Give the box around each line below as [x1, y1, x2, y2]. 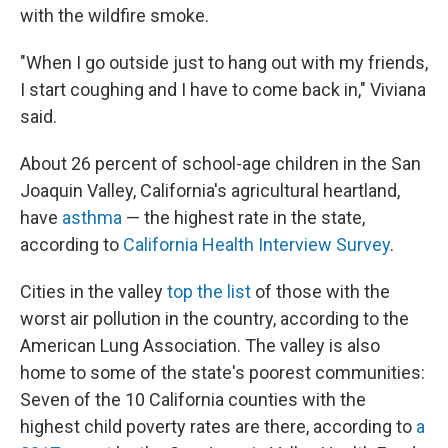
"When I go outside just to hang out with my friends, [20, 52, 428, 74]
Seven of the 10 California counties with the [20, 389, 366, 411]
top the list [167, 281, 251, 303]
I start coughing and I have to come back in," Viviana [20, 79, 426, 101]
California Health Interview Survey [123, 234, 390, 256]
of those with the [251, 281, 390, 303]
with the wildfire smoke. [20, 5, 209, 27]
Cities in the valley [20, 281, 167, 303]
